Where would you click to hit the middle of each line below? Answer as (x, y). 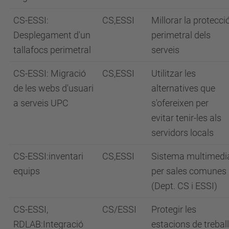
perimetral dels (181, 35)
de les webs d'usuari (53, 88)
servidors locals (182, 132)
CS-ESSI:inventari (48, 156)
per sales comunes (189, 171)
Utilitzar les (174, 73)
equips (27, 171)
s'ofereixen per (180, 103)
